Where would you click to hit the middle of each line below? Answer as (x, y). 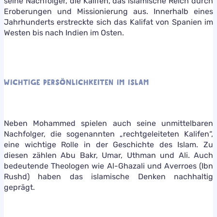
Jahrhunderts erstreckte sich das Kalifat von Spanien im (108, 22)
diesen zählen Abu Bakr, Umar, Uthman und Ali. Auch (108, 155)
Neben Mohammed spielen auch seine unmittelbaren (108, 123)
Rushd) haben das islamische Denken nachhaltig (108, 176)
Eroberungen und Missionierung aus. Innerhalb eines (108, 11)
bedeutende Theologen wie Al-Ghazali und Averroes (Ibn (108, 166)
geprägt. (19, 187)
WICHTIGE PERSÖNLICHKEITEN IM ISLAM (77, 82)
